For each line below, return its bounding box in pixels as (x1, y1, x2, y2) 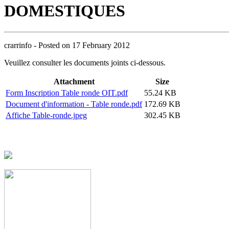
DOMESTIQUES (4, 2, 125, 20)
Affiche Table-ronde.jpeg (6, 110, 87, 120)
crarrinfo (4, 40, 32, 50)
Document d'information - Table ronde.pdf (6, 99, 142, 108)
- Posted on (32, 40, 72, 50)
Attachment (53, 77, 95, 86)
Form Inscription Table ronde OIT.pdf (6, 88, 128, 97)
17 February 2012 (72, 40, 130, 50)
